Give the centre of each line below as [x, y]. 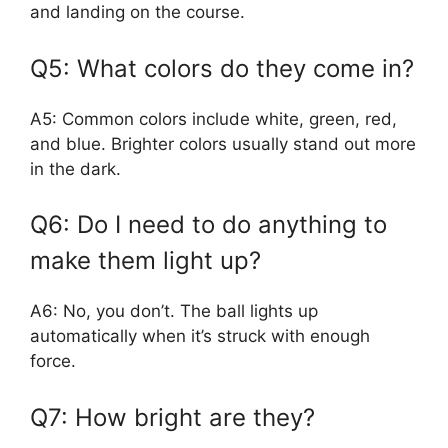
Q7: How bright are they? [172, 417]
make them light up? [145, 260]
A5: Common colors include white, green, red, [213, 118]
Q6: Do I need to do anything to [208, 224]
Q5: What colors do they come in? [222, 68]
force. [53, 361]
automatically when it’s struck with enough [200, 336]
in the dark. [75, 168]
